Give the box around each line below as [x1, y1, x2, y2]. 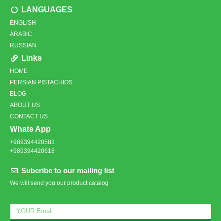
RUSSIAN [10, 42, 37, 49]
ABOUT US [10, 102, 40, 109]
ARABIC [10, 31, 32, 38]
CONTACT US [10, 113, 48, 120]
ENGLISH [10, 19, 36, 27]
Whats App [10, 125, 51, 134]
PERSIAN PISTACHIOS [10, 79, 73, 86]
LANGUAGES [21, 5, 73, 14]
